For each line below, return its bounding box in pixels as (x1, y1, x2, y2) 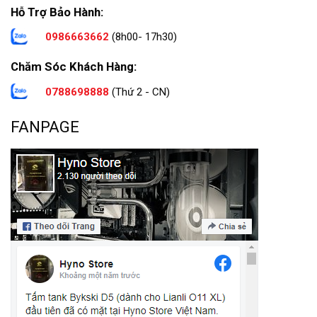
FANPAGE (11, 117, 79, 136)
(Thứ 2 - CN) (109, 85, 170, 98)
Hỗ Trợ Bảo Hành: (11, 4, 103, 19)
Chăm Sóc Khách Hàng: (11, 59, 137, 74)
